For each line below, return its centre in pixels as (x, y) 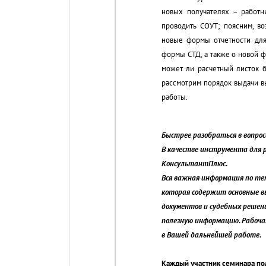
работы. (175, 97)
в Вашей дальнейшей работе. (211, 235)
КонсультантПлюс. (194, 163)
